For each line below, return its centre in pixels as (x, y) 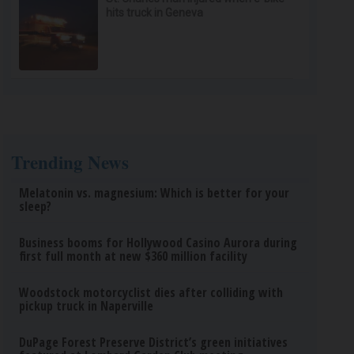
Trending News (70, 162)
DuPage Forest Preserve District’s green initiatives (154, 342)
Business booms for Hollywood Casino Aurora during (158, 243)
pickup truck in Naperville (87, 306)
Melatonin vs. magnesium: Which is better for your (154, 193)
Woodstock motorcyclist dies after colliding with (151, 292)
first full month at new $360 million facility (134, 256)
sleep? (36, 206)
